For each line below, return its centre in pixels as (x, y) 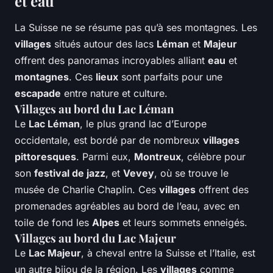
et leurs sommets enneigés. (183, 223)
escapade (38, 94)
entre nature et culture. (114, 94)
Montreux (158, 157)
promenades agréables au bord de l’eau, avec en (127, 206)
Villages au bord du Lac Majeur (95, 238)
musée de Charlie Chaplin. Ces (87, 190)
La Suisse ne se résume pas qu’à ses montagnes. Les (136, 28)
